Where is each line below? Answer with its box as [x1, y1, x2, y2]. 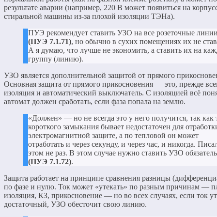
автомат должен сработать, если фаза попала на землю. [4, 97, 186, 106]
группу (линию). [28, 54, 83, 63]
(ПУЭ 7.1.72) [28, 157, 71, 166]
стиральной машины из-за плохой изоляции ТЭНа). [4, 12, 175, 20]
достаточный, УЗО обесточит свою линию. [4, 200, 147, 208]
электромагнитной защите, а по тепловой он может [28, 131, 199, 139]
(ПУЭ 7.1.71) [28, 37, 71, 46]
